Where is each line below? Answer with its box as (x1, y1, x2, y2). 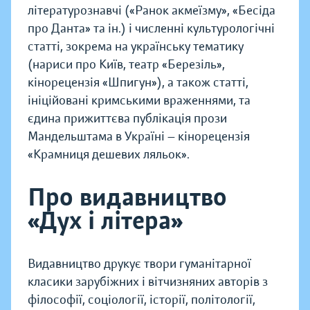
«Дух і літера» (28, 206, 183, 237)
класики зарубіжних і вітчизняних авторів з (28, 274, 268, 290)
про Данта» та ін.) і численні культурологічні (28, 21, 275, 37)
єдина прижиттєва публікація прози (28, 111, 227, 127)
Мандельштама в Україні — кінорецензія (28, 129, 250, 145)
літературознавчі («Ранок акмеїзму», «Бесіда (28, 3, 275, 19)
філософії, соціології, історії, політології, (28, 292, 255, 308)
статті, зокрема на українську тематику (28, 39, 244, 55)
